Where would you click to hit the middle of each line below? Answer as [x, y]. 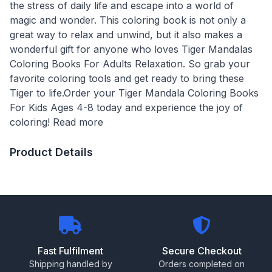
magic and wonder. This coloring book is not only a [128, 20]
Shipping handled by [70, 263]
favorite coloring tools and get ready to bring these [127, 78]
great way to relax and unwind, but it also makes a [126, 34]
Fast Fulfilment [70, 250]
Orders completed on [202, 263]
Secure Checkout [202, 250]
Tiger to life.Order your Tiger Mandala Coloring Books [134, 93]
